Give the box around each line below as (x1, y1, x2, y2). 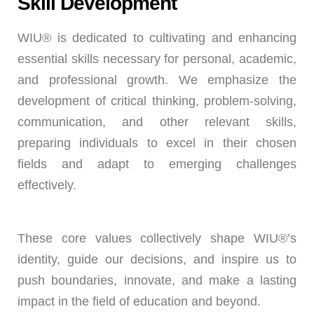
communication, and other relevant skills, (18, 115, 296, 129)
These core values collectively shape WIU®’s (18, 231, 296, 245)
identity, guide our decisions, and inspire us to (18, 252, 296, 266)
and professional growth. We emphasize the (18, 73, 296, 87)
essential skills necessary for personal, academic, (18, 52, 296, 66)
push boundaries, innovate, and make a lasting (18, 273, 296, 287)
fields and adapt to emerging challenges (18, 157, 296, 171)
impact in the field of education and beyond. (18, 294, 261, 308)
